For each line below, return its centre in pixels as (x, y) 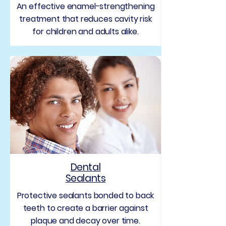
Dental (86, 167)
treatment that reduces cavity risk (86, 19)
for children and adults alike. (86, 32)
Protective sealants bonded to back (86, 195)
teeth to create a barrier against (86, 208)
